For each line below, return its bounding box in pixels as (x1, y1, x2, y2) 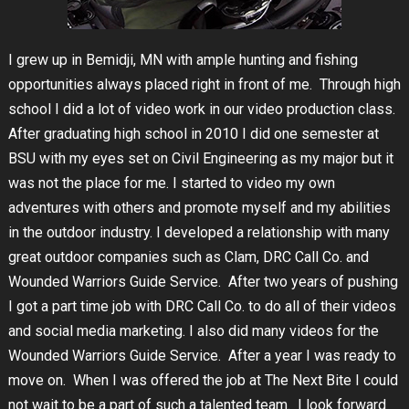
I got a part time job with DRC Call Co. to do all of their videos (7, 298, 396, 315)
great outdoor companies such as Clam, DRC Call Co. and (7, 248, 369, 266)
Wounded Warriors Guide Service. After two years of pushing (7, 273, 398, 290)
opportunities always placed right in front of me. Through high (7, 76, 401, 93)
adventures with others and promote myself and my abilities (7, 199, 391, 216)
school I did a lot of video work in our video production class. (7, 100, 395, 118)
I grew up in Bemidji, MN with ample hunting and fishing (7, 51, 358, 68)
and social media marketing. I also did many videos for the (7, 322, 379, 340)
